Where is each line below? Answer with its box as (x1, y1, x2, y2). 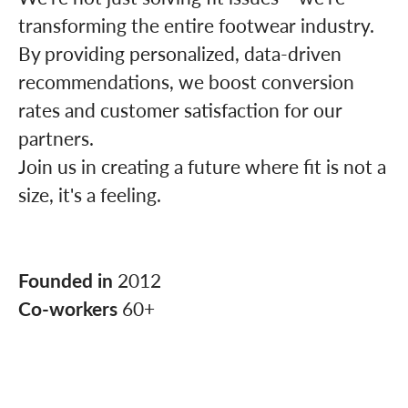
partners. (18, 124, 94, 151)
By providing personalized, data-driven (18, 39, 342, 66)
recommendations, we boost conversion (18, 67, 354, 95)
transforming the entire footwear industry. (18, 11, 374, 38)
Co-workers (18, 294, 122, 321)
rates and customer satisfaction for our (18, 96, 342, 123)
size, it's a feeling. (18, 180, 161, 208)
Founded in (18, 266, 117, 293)
